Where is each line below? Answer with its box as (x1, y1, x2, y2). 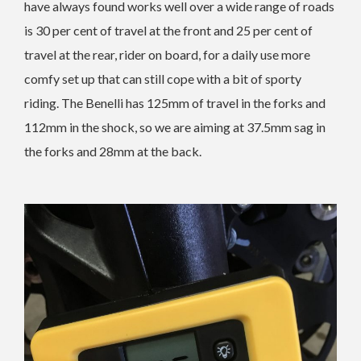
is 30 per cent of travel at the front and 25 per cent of (24, 22, 313, 38)
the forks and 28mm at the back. (24, 143, 201, 159)
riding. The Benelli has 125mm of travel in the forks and (24, 94, 326, 110)
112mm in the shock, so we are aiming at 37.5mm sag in (24, 118, 326, 135)
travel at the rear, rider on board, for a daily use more (24, 46, 310, 62)
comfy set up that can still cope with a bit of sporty (24, 70, 301, 86)
